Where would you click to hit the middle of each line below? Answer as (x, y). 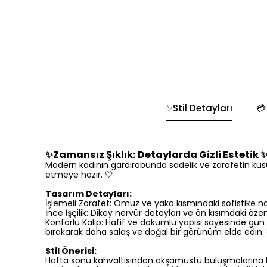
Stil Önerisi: (71, 251)
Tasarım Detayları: (89, 193)
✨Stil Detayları (199, 108)
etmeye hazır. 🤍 (79, 174)
